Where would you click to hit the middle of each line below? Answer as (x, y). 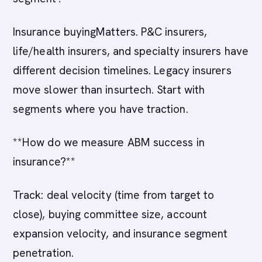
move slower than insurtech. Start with (109, 90)
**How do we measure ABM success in (109, 142)
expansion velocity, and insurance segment (120, 234)
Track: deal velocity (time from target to (114, 195)
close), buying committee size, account (110, 214)
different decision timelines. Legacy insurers (122, 70)
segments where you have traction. (101, 109)
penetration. (43, 253)
